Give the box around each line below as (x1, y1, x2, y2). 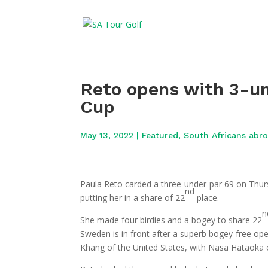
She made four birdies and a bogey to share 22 (80, 214, 263, 226)
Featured (142, 130, 179, 140)
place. (194, 191, 220, 203)
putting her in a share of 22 (80, 191, 185, 203)
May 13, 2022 (80, 130, 134, 140)
